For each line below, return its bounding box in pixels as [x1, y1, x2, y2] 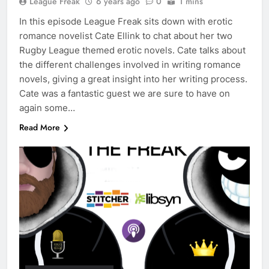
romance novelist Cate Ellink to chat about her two [19, 30, 232, 42]
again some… [19, 102, 75, 114]
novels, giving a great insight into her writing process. [19, 73, 247, 85]
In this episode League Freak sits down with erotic [19, 16, 232, 28]
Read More [19, 121, 60, 134]
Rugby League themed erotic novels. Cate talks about [19, 44, 246, 56]
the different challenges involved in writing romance [19, 59, 241, 71]
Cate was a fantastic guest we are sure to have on [19, 88, 230, 100]
